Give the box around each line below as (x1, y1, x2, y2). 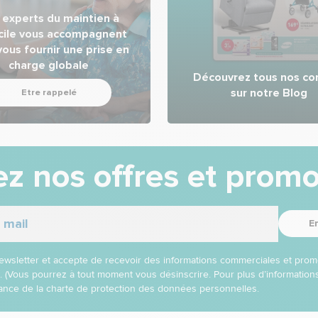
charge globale (9, 57, 89, 72)
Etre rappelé (21, 87, 77, 99)
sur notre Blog (231, 86, 308, 101)
